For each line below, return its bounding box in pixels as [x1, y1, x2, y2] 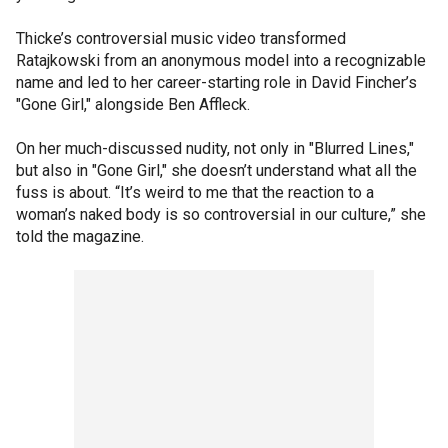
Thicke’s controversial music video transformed [16, 29, 346, 48]
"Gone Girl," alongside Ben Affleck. [16, 95, 250, 114]
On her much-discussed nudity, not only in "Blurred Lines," [16, 139, 414, 158]
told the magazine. [16, 227, 144, 246]
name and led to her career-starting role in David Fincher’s [16, 73, 417, 92]
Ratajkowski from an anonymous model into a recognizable [16, 51, 426, 70]
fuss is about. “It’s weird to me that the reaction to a [16, 183, 374, 202]
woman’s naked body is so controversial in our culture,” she [16, 205, 426, 224]
